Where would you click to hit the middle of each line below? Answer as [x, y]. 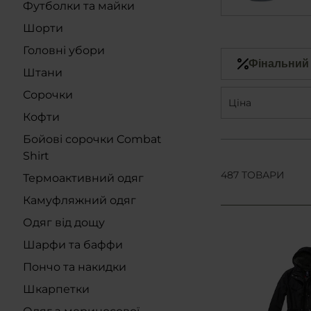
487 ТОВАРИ [252, 175]
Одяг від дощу [64, 222]
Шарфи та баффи [73, 245]
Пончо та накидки [75, 267]
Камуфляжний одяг [79, 200]
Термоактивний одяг [83, 178]
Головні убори [64, 50]
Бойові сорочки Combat [92, 139]
